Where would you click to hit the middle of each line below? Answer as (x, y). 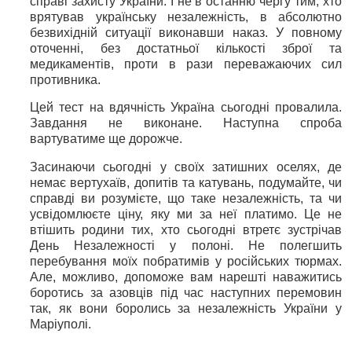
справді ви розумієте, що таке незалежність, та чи (186, 199)
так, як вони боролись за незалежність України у (186, 309)
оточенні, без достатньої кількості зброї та (186, 48)
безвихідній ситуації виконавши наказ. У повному (186, 32)
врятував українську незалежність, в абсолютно (186, 16)
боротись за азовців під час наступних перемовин (186, 293)
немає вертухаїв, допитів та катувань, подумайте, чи (186, 183)
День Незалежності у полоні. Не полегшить (186, 246)
